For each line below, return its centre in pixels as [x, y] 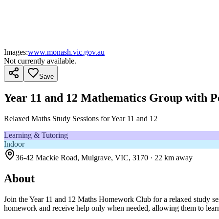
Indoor [14, 144]
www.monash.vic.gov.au [66, 52]
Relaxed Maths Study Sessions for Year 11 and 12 [81, 118]
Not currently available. [40, 61]
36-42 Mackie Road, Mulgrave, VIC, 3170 [82, 157]
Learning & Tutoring [36, 135]
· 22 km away [170, 157]
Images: [16, 52]
